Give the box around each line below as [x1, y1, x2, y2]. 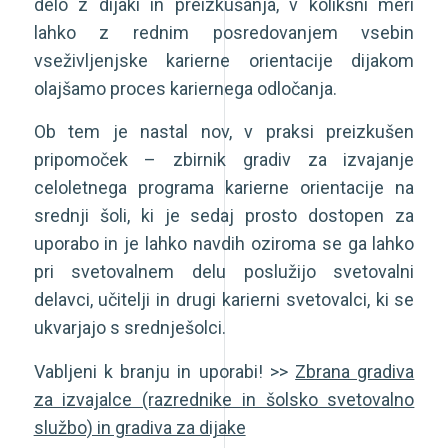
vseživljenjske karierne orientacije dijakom [33, 50, 415, 72]
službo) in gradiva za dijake [33, 416, 246, 438]
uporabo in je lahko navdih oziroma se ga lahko [33, 233, 415, 255]
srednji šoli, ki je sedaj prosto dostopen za [33, 205, 415, 227]
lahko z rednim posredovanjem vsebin [33, 22, 415, 44]
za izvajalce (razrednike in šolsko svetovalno [33, 388, 415, 410]
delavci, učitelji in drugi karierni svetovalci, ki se [33, 289, 415, 311]
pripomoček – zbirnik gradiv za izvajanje [33, 149, 415, 171]
